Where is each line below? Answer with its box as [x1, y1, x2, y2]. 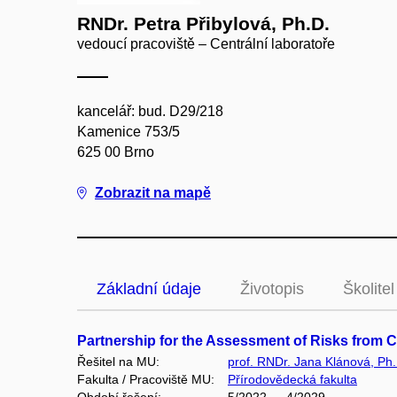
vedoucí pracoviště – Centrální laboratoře [77, 36, 335, 51]
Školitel [343, 280, 394, 298]
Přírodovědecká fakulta [228, 372, 357, 386]
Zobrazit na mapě [95, 185, 211, 200]
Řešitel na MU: [77, 354, 160, 369]
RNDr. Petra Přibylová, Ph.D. [77, 13, 330, 34]
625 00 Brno [77, 144, 154, 160]
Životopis [240, 280, 304, 298]
